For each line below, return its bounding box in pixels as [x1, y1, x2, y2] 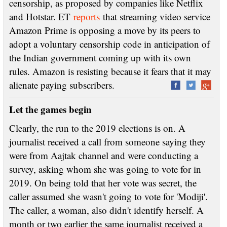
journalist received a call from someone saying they [9, 135, 206, 148]
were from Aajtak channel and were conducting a [9, 149, 198, 162]
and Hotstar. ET [9, 10, 73, 23]
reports [73, 10, 100, 23]
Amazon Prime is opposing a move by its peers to [9, 24, 201, 36]
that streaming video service [99, 10, 210, 23]
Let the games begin [9, 102, 92, 116]
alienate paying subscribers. [9, 79, 168, 91]
